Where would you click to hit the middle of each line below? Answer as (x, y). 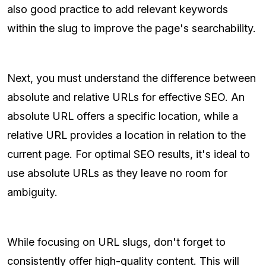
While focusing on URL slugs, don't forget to (116, 242)
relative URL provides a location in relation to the (126, 135)
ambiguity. (32, 192)
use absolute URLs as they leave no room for (117, 173)
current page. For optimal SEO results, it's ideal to (129, 154)
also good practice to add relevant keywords (118, 9)
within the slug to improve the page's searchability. (132, 28)
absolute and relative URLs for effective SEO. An (126, 97)
